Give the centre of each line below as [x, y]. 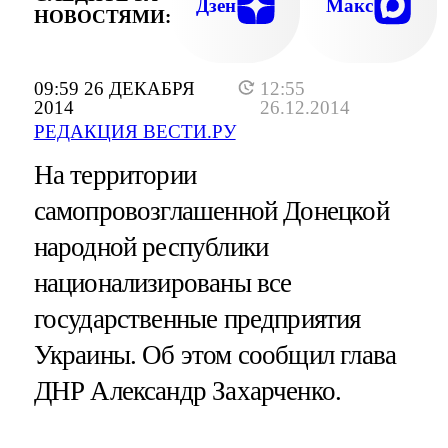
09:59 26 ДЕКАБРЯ [114, 89]
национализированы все [162, 283]
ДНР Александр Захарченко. [187, 391]
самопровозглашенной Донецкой [211, 211]
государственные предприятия [197, 319]
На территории [114, 175]
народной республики [151, 247]
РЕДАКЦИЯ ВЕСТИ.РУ [134, 132]
